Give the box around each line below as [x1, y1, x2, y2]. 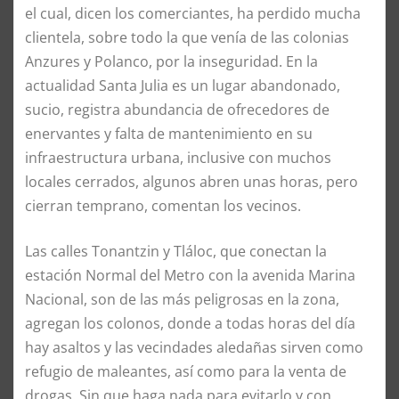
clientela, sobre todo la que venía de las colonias [25, 27, 349, 47]
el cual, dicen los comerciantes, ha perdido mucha [25, 3, 361, 23]
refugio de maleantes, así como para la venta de [25, 361, 346, 381]
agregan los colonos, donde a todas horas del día [25, 313, 355, 333]
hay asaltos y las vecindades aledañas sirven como [25, 337, 363, 357]
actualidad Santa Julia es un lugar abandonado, [25, 75, 340, 95]
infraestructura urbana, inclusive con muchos [25, 147, 331, 167]
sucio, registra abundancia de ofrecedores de [25, 99, 330, 119]
